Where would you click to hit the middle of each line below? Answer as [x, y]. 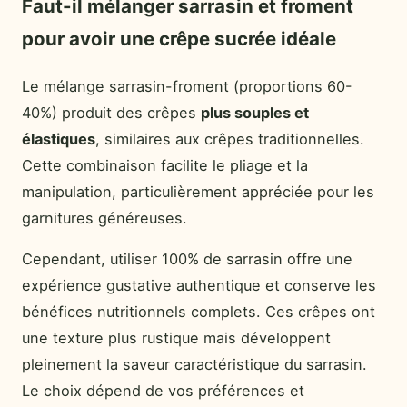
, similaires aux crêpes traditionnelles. [230, 139]
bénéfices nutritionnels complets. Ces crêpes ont [199, 312]
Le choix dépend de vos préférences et [163, 391]
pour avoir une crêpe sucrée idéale [179, 39]
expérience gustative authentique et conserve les [199, 286]
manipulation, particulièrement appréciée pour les [198, 192]
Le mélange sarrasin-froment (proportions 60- [187, 87]
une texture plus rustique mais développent [176, 338]
